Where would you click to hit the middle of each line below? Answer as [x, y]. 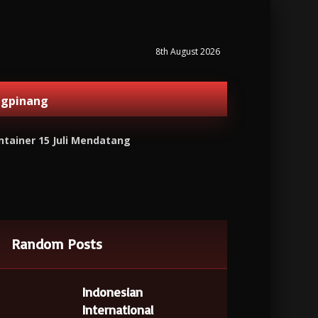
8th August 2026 [187, 51]
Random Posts [57, 244]
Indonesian [113, 292]
